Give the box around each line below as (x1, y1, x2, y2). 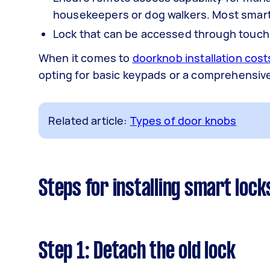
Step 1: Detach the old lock (39, 240, 236, 263)
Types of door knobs (130, 113, 237, 128)
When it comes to (39, 50, 133, 65)
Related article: (48, 113, 130, 128)
